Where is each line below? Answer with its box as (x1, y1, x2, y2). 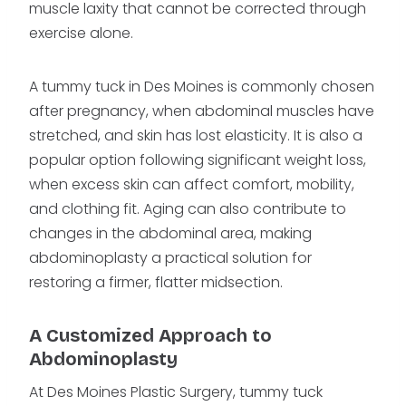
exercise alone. (29, 23, 137, 44)
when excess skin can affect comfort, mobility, (29, 174, 354, 196)
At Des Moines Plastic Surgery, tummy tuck (29, 382, 323, 403)
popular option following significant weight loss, (29, 150, 366, 171)
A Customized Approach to (29, 324, 272, 347)
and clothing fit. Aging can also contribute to (29, 198, 346, 220)
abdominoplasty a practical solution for (29, 247, 312, 269)
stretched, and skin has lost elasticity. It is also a (29, 125, 362, 147)
